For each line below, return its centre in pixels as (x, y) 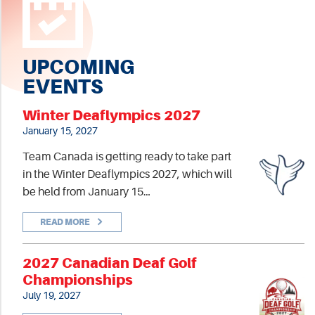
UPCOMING (78, 67)
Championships (78, 279)
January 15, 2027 (60, 130)
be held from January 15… (86, 192)
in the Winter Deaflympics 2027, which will (127, 174)
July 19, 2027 (52, 295)
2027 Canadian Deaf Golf (110, 263)
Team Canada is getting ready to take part (127, 156)
